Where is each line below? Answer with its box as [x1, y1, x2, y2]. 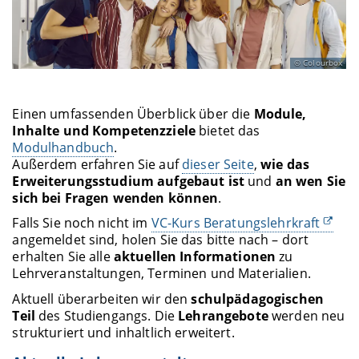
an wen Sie [275, 172, 346, 191]
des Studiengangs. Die [34, 306, 179, 325]
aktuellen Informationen [113, 248, 276, 266]
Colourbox [303, 57, 343, 68]
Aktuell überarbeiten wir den [12, 289, 192, 308]
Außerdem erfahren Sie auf [12, 155, 183, 174]
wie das [260, 155, 309, 174]
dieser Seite [182, 155, 254, 174]
